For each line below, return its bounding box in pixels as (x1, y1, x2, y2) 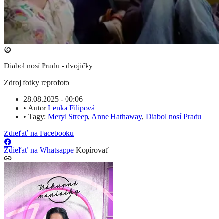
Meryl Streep (48, 112, 88, 121)
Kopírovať (76, 145, 109, 154)
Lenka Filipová (48, 103, 95, 112)
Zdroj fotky (4, 78, 39, 87)
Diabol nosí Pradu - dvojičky (4, 61, 93, 70)
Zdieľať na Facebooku (4, 129, 74, 137)
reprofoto (39, 78, 69, 87)
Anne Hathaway (91, 112, 142, 121)
